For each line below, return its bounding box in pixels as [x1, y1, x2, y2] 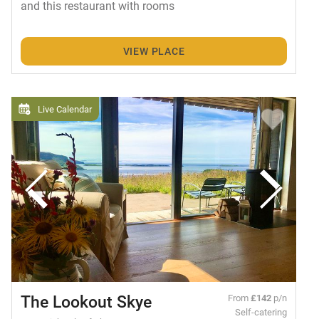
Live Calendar [38, 103, 92, 115]
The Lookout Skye [20, 291, 152, 313]
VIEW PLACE [122, 44, 185, 58]
